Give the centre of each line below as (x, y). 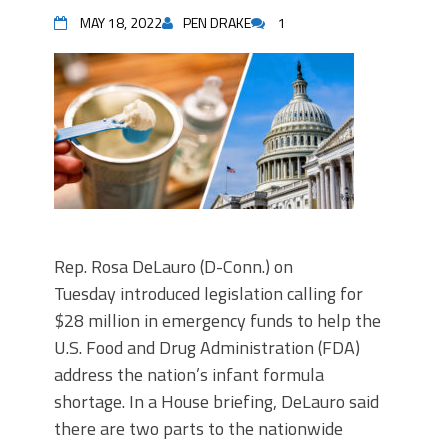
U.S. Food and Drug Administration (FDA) (207, 347)
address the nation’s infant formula (189, 374)
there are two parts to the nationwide (198, 428)
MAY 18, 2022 (121, 22)
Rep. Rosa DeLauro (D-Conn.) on (173, 266)
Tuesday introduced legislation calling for (208, 293)
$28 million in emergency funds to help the (217, 320)
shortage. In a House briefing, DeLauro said (216, 401)
